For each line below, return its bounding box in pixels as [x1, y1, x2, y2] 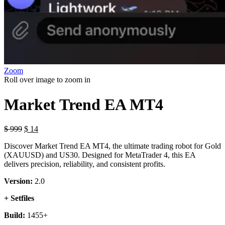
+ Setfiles [4, 194, 34, 203]
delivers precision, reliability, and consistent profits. [4, 160, 165, 169]
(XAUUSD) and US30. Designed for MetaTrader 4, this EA [4, 151, 195, 160]
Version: [4, 177, 33, 186]
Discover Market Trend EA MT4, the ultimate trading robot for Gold [4, 142, 221, 151]
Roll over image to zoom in [4, 75, 90, 84]
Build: [4, 211, 25, 220]
